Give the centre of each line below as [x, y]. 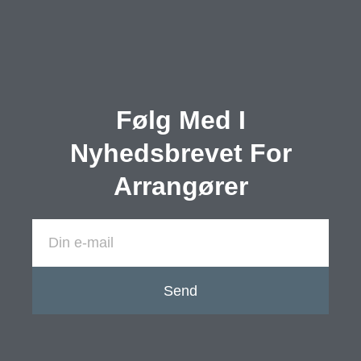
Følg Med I [180, 120]
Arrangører [180, 187]
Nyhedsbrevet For [180, 154]
